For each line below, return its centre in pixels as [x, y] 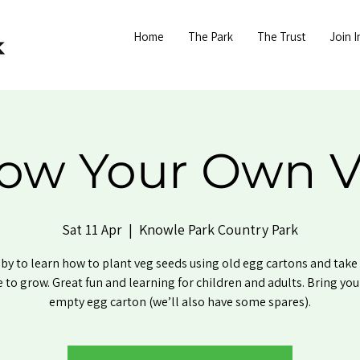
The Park [211, 37]
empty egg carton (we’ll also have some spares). [180, 302]
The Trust [281, 37]
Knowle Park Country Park [219, 229]
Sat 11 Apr [92, 229]
